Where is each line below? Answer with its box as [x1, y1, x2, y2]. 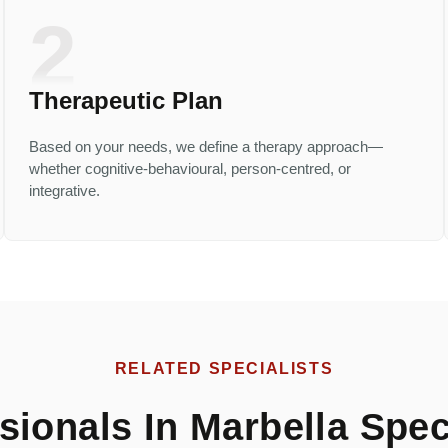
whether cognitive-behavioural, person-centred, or [29, 159, 351, 177]
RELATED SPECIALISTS [114, 360, 334, 378]
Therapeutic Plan [29, 86, 223, 114]
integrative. [29, 181, 100, 199]
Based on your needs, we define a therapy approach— [29, 137, 383, 155]
